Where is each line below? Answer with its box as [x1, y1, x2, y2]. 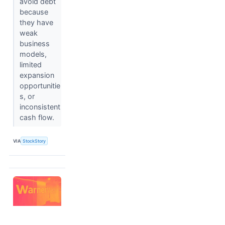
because [19, 8, 48, 17]
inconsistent [19, 102, 60, 111]
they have [19, 18, 53, 27]
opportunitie [19, 81, 60, 90]
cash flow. [19, 113, 56, 122]
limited [19, 60, 42, 69]
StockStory [23, 138, 46, 144]
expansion [19, 71, 54, 80]
